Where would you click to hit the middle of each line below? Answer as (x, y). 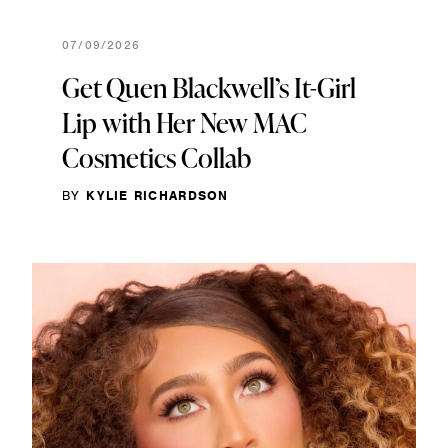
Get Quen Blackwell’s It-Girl (209, 87)
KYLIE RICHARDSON (157, 195)
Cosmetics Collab (156, 157)
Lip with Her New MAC (184, 122)
